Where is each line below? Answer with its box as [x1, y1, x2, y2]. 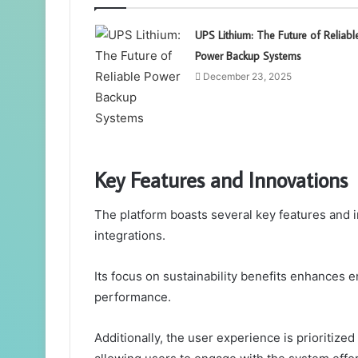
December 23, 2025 [202, 70, 292, 82]
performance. [94, 289, 171, 305]
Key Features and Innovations [94, 165, 348, 193]
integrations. [94, 228, 165, 244]
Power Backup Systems [194, 48, 301, 63]
